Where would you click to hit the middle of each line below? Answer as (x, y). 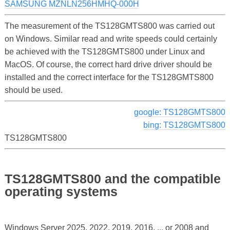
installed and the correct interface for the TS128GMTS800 (109, 77)
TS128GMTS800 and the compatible (112, 179)
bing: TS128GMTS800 (185, 125)
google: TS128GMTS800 (180, 112)
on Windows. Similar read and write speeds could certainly (111, 39)
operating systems (61, 192)
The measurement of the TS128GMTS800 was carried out (109, 26)
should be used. (33, 90)
